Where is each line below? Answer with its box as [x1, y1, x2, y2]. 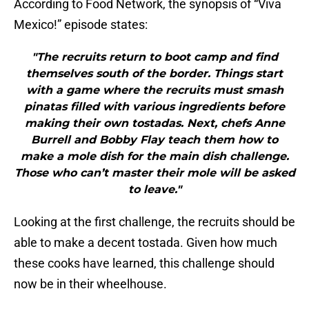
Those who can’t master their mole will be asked [14, 166, 295, 180]
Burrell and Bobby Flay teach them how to [31, 133, 278, 147]
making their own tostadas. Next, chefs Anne [24, 117, 285, 130]
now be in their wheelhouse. [14, 277, 167, 292]
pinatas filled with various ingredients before [24, 100, 285, 114]
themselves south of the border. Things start [26, 67, 283, 81]
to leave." [128, 183, 181, 197]
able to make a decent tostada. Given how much [14, 235, 277, 250]
